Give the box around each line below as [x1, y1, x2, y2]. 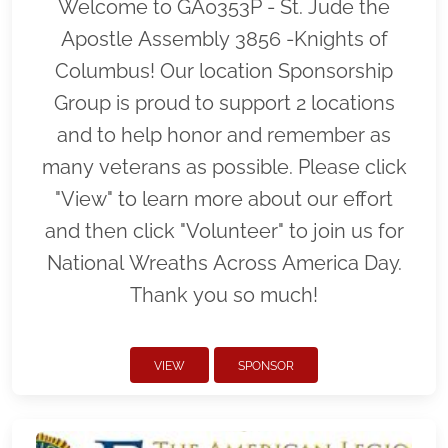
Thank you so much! [130, 283, 318, 308]
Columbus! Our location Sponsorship [55, 59, 393, 84]
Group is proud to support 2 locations [53, 91, 395, 116]
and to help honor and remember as [57, 123, 391, 148]
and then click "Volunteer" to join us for [44, 219, 404, 244]
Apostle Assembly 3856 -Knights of [60, 27, 388, 52]
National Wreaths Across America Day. [46, 251, 402, 276]
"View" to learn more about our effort [55, 187, 393, 212]
